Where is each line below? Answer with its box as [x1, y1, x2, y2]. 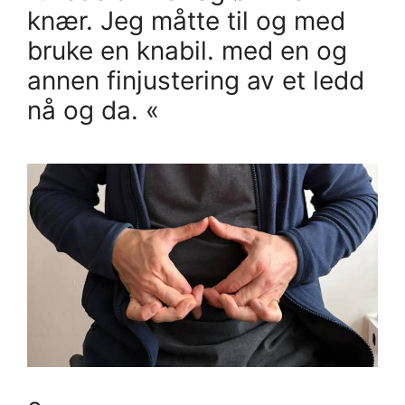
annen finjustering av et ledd [27, 65, 364, 97]
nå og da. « [27, 95, 159, 127]
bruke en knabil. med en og [27, 35, 347, 67]
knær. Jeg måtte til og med [27, 5, 345, 37]
